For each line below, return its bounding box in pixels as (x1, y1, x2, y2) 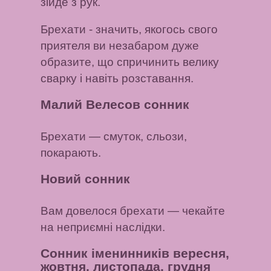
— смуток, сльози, (86, 130, 188, 143)
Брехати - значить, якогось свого (41, 23, 218, 36)
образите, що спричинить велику (41, 56, 220, 69)
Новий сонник (41, 171, 131, 186)
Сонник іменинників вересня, (41, 246, 230, 260)
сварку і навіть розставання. (41, 72, 194, 85)
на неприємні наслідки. (41, 221, 166, 234)
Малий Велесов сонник (41, 97, 190, 111)
